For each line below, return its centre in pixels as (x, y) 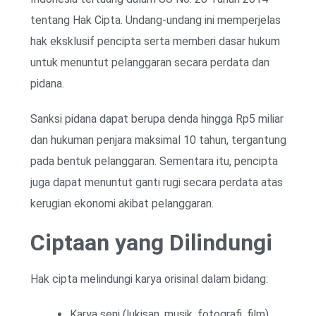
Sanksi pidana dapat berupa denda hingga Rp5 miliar (157, 119)
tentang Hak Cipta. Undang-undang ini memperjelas (156, 20)
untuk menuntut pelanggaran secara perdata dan (150, 62)
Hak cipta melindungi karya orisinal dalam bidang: (149, 279)
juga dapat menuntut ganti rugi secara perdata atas (157, 182)
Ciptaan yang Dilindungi (151, 242)
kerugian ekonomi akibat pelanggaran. (122, 203)
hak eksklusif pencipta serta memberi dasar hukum (155, 41)
